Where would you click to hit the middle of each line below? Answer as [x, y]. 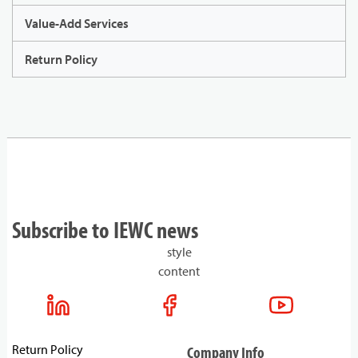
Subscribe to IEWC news [105, 230]
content [179, 271]
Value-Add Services [77, 24]
